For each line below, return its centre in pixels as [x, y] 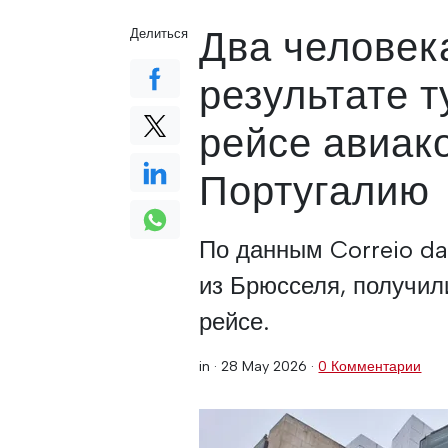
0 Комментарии [370, 366]
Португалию [315, 191]
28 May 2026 [264, 366]
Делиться [159, 33]
